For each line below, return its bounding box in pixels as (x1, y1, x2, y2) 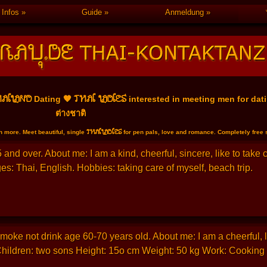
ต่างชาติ (55, 108, 86, 118)
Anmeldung (164, 8, 204, 17)
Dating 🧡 (31, 94, 74, 104)
